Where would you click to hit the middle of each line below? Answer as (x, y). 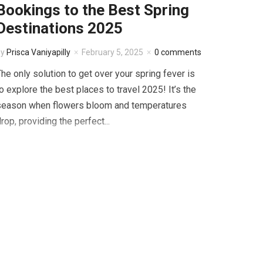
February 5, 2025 (112, 53)
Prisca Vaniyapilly (38, 53)
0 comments (178, 53)
